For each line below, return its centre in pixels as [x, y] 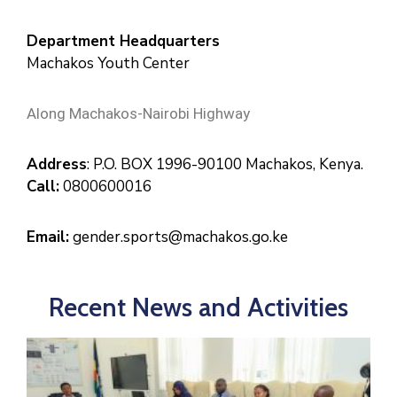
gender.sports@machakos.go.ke [179, 237]
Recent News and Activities [198, 307]
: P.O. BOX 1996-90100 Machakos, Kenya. [225, 164]
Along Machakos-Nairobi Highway [138, 113]
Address [57, 164]
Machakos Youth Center [108, 63]
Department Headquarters [123, 41]
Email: [48, 237]
